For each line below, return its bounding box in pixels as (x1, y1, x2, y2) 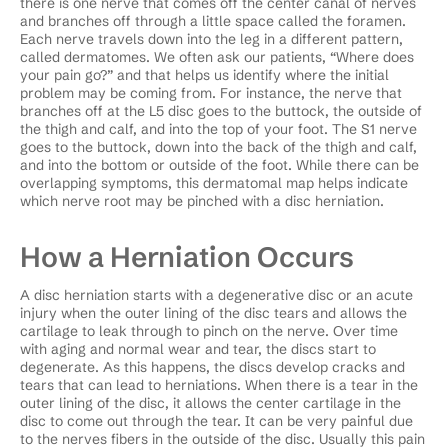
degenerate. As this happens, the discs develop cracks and (20, 357, 405, 376)
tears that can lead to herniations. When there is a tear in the (20, 375, 418, 394)
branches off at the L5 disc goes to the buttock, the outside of (20, 101, 422, 120)
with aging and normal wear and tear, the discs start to (20, 339, 376, 358)
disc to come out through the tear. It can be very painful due (20, 411, 413, 430)
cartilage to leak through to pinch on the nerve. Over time (20, 321, 398, 340)
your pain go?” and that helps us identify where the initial (20, 65, 389, 84)
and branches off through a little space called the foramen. (20, 11, 406, 30)
